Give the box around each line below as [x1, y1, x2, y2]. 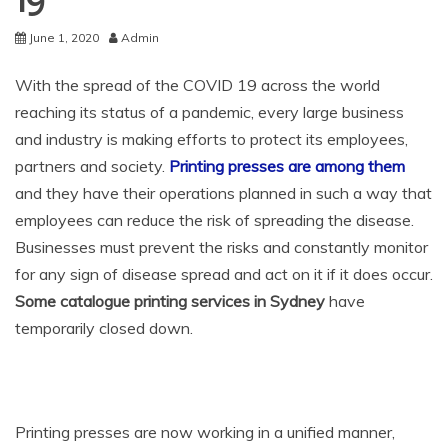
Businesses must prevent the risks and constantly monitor [15, 236, 428, 257]
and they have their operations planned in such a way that [15, 182, 432, 203]
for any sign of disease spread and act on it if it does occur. [15, 263, 433, 284]
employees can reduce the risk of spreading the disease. [15, 209, 414, 230]
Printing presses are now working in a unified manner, [15, 421, 395, 442]
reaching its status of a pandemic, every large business [15, 101, 404, 122]
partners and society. [15, 155, 169, 176]
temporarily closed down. [15, 317, 193, 338]
